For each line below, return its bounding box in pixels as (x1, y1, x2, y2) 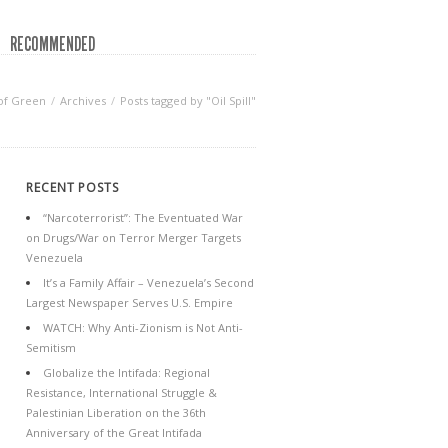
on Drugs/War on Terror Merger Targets (26, 230, 241, 245)
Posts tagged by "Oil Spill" (120, 93, 256, 108)
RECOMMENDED (10, 32, 95, 56)
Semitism (26, 340, 76, 355)
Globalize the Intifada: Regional (43, 365, 210, 380)
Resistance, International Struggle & (26, 385, 217, 400)
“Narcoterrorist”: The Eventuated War (43, 210, 243, 225)
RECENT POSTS (26, 179, 119, 196)
